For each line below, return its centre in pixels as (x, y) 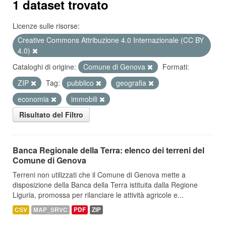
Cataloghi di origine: (44, 67)
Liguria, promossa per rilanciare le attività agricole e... (98, 195)
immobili (85, 99)
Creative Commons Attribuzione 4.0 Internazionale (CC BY (111, 40)
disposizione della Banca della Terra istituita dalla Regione (105, 185)
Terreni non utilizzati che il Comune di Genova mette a (99, 175)
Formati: (176, 67)
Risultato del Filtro (51, 115)
